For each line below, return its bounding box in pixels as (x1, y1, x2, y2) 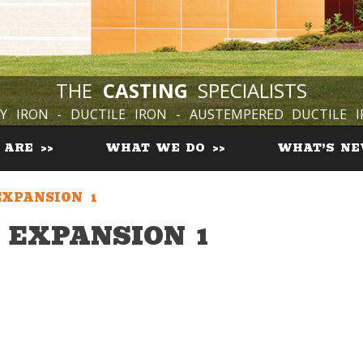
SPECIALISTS (187, 76, 308, 104)
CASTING (102, 76, 188, 104)
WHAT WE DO (105, 139, 211, 156)
